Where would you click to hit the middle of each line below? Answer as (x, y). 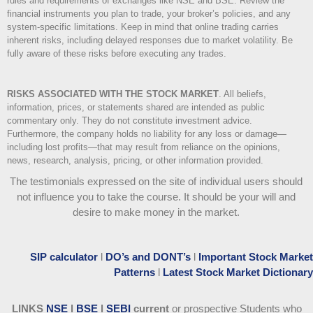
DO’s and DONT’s (148, 257)
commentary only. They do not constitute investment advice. (130, 121)
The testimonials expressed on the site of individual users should (156, 182)
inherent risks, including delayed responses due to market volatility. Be (150, 41)
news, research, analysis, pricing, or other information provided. (135, 161)
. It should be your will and (236, 197)
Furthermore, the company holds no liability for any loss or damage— (147, 134)
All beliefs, (244, 94)
